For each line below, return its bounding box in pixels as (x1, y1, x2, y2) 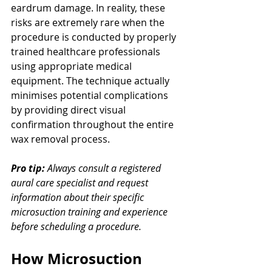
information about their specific (11, 190, 146, 204)
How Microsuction (11, 248, 146, 269)
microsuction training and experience (11, 205, 170, 219)
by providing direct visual (11, 103, 128, 117)
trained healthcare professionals (11, 44, 163, 58)
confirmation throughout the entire (11, 117, 176, 131)
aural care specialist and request (11, 175, 151, 189)
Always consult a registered (47, 161, 163, 175)
